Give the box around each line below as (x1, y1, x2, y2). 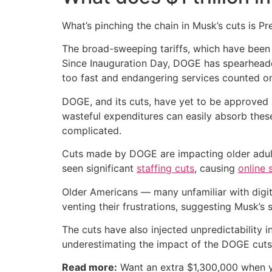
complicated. (62, 124, 121, 137)
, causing (194, 162, 238, 175)
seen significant (62, 162, 137, 175)
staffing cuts (137, 162, 194, 175)
